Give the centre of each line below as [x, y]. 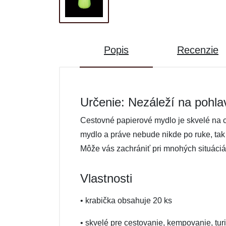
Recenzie [198, 50]
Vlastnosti [106, 178]
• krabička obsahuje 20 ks [126, 201]
